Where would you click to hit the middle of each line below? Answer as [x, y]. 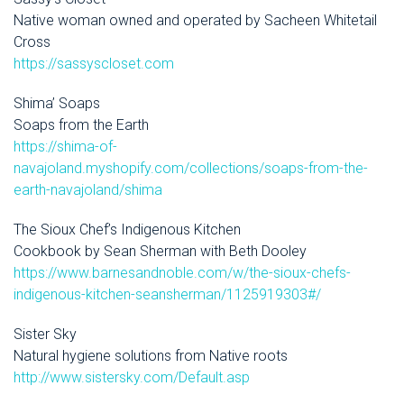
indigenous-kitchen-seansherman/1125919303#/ [167, 295]
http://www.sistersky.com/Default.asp [132, 378]
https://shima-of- [65, 147]
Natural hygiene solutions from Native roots [151, 356]
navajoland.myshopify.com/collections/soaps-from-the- [191, 169]
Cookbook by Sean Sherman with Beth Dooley [160, 252]
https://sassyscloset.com [94, 64]
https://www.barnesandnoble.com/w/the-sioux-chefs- [182, 273]
